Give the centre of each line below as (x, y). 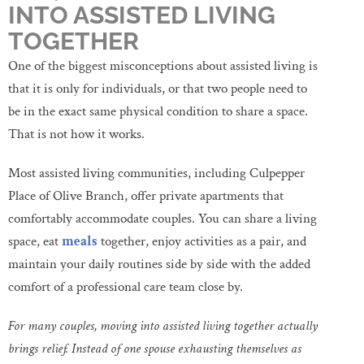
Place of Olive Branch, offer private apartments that (146, 195)
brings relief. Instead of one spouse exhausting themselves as (155, 348)
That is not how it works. (76, 134)
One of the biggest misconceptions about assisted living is (163, 65)
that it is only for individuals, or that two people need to (158, 88)
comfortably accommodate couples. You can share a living (162, 218)
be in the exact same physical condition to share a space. (158, 111)
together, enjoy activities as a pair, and (202, 241)
